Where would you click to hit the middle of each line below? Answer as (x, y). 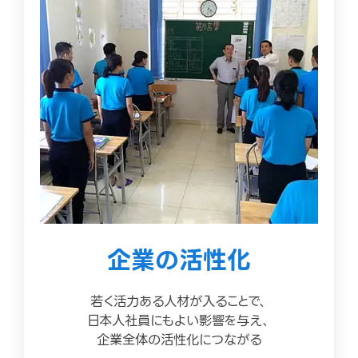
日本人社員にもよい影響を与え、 (179, 320)
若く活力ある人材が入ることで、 (179, 301)
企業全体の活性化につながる (179, 340)
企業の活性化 (179, 260)
